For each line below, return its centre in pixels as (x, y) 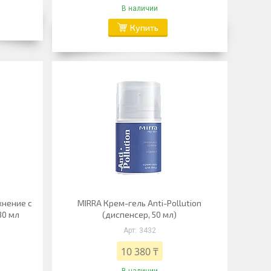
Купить (145, 28)
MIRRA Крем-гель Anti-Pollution (140, 203)
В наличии (139, 8)
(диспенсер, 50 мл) (140, 214)
